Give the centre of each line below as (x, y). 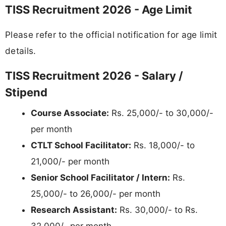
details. (21, 50)
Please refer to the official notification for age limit (111, 34)
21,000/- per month (70, 161)
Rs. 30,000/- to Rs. (157, 210)
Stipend (26, 92)
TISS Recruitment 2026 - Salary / (94, 76)
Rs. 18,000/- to (163, 145)
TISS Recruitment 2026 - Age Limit (99, 9)
